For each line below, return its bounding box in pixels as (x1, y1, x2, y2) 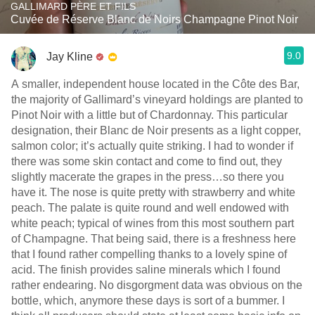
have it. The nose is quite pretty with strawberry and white (11, 186, 295, 198)
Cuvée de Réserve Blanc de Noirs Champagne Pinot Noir (11, 13, 298, 25)
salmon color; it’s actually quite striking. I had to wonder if (11, 140, 293, 152)
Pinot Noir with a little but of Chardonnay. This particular (11, 109, 288, 121)
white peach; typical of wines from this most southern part (11, 217, 294, 229)
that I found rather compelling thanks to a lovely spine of (11, 248, 287, 260)
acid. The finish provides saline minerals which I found (11, 264, 281, 276)
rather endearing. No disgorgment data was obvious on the (11, 279, 302, 291)
